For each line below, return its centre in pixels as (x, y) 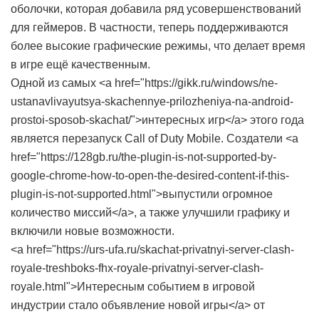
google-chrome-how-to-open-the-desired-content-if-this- (150, 176)
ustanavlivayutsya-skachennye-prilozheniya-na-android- (152, 101)
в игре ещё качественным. (80, 64)
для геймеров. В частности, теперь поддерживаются (150, 27)
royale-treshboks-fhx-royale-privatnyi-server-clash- (137, 268)
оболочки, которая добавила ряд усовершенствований (156, 9)
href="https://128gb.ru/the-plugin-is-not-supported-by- (143, 157)
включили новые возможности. (93, 231)
